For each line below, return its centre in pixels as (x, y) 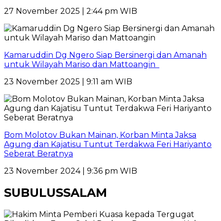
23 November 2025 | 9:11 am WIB (68, 81)
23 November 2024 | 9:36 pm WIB (71, 171)
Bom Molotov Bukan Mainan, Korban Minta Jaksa (100, 135)
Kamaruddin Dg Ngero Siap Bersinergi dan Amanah (105, 55)
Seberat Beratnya (38, 153)
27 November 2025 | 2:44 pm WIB (71, 11)
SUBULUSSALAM (55, 192)
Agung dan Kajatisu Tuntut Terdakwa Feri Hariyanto (108, 144)
